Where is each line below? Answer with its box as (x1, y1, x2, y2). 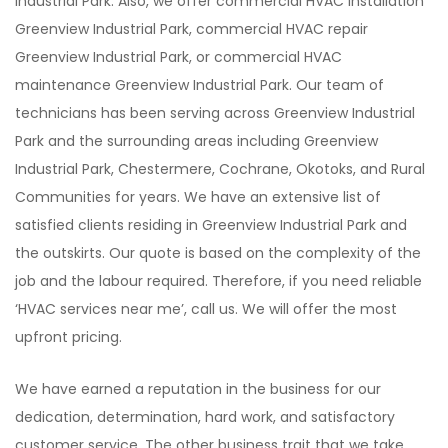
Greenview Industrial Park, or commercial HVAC (15, 47, 342, 68)
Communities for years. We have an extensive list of (15, 187, 381, 208)
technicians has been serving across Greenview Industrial (15, 103, 415, 124)
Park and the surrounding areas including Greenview (15, 131, 378, 152)
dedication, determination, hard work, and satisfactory (15, 407, 395, 428)
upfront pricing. (15, 327, 122, 348)
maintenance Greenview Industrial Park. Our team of (15, 75, 384, 96)
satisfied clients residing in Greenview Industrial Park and (15, 215, 407, 236)
